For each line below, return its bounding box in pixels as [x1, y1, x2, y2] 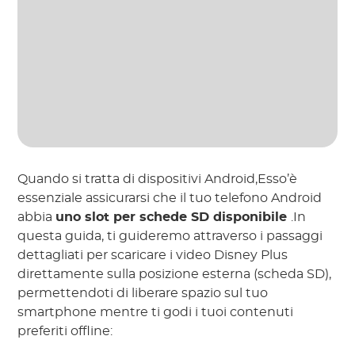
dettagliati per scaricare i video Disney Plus [17, 248, 288, 261]
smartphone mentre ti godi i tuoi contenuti [17, 305, 294, 319]
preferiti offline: [17, 324, 113, 338]
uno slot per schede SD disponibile [55, 210, 292, 223]
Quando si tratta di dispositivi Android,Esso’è [17, 172, 298, 185]
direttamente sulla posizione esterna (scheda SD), [17, 267, 332, 281]
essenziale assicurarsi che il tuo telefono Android [17, 191, 323, 204]
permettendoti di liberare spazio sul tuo [17, 286, 269, 300]
